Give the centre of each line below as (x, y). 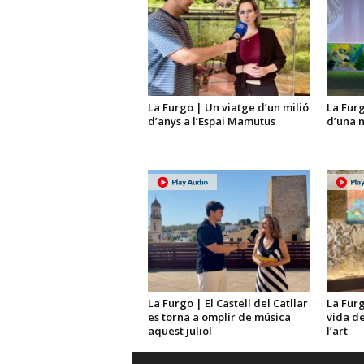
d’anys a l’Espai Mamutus (211, 121)
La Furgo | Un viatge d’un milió (228, 108)
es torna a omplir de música (219, 317)
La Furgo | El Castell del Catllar (227, 303)
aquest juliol (180, 331)
